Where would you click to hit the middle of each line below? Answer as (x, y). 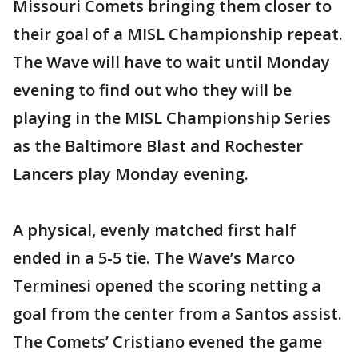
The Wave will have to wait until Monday (171, 62)
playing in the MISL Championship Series (172, 118)
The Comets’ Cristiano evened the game (167, 342)
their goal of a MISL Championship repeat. (178, 34)
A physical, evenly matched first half (155, 230)
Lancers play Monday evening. (131, 174)
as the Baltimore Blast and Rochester (158, 146)
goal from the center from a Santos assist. (177, 314)
